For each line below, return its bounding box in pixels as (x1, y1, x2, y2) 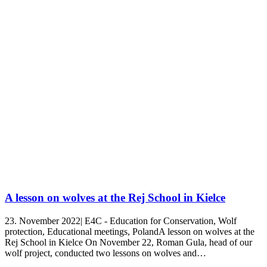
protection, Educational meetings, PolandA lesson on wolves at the (5, 226, 254, 237)
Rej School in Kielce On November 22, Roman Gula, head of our (5, 237, 252, 247)
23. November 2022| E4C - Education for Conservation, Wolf (5, 215, 237, 226)
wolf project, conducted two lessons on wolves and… (5, 247, 206, 258)
